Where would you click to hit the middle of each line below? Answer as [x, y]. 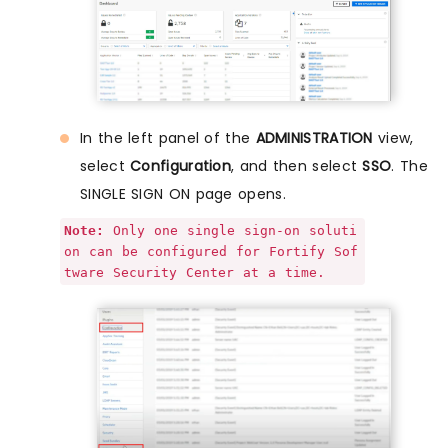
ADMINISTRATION [314, 137]
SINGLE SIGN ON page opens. [183, 193]
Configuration [181, 165]
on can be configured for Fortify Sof [211, 251]
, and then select [297, 165]
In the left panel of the [168, 137]
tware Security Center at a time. [194, 272]
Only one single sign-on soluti [230, 230]
